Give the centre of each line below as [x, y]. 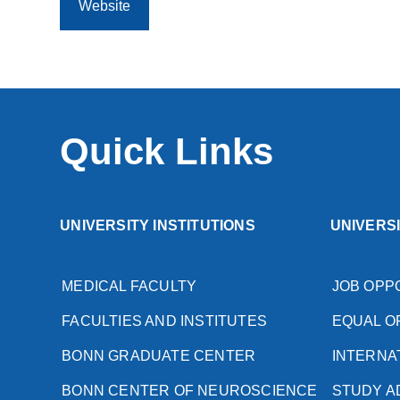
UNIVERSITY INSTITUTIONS [158, 225]
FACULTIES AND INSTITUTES [164, 321]
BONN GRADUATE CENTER [159, 355]
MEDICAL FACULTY [129, 286]
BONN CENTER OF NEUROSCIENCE [190, 390]
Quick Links [167, 151]
